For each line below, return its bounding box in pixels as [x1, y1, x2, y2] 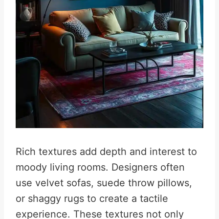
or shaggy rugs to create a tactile [16, 193, 168, 204]
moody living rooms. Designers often [16, 161, 185, 173]
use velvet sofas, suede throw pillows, [16, 177, 192, 189]
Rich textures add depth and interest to [16, 146, 197, 157]
